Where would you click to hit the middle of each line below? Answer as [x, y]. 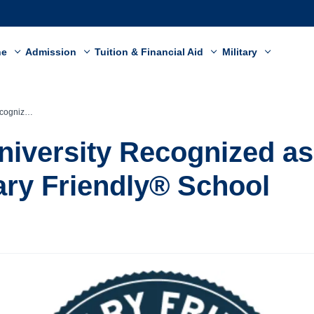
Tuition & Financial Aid [151, 52]
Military [241, 52]
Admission [53, 52]
